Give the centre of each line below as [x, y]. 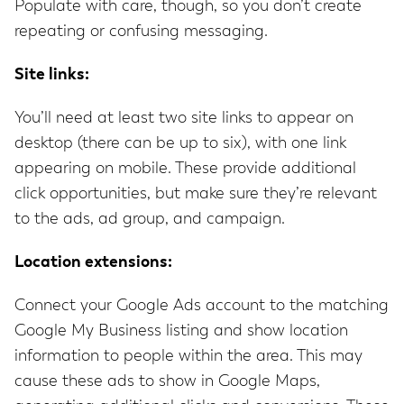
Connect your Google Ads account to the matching [202, 306]
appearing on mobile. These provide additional [185, 169]
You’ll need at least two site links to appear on [184, 119]
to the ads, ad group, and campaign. [150, 220]
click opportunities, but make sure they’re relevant [196, 194]
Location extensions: [93, 263]
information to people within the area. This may [188, 357]
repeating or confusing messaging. [141, 32]
